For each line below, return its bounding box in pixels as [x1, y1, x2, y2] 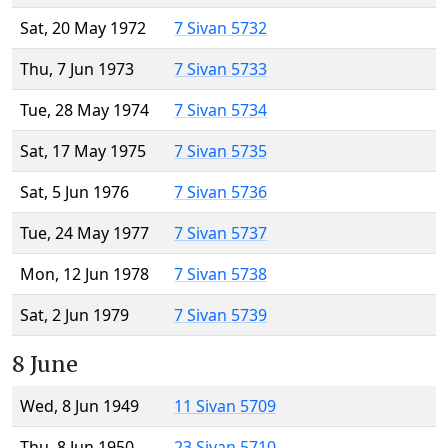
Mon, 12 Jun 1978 [20, 263, 149, 286]
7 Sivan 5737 [174, 222, 267, 245]
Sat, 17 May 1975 [20, 140, 146, 163]
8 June [12, 351, 78, 379]
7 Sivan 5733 [174, 58, 267, 81]
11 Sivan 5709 [174, 395, 276, 418]
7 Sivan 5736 [174, 181, 267, 204]
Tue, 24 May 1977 [20, 222, 149, 245]
